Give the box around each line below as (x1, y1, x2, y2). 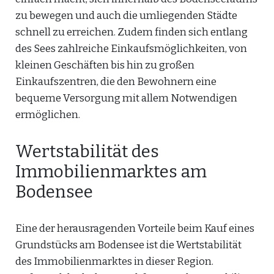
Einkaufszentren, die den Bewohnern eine (15, 75, 217, 88)
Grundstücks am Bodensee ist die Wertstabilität (15, 239, 242, 251)
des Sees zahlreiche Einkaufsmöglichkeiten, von (15, 42, 247, 55)
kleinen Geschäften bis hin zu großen (15, 59, 194, 72)
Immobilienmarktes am (15, 161, 207, 182)
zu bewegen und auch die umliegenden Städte (15, 9, 237, 22)
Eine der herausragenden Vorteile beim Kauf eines (15, 222, 254, 235)
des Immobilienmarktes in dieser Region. (15, 255, 213, 268)
